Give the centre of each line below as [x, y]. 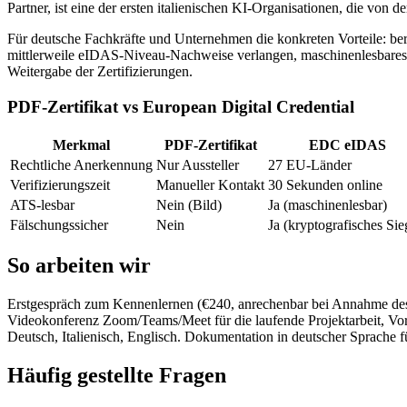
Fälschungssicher [59, 224]
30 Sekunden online [325, 184]
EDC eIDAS [347, 144]
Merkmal [81, 144]
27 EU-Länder [310, 164]
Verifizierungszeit [60, 184]
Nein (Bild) [189, 204]
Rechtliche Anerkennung [81, 164]
